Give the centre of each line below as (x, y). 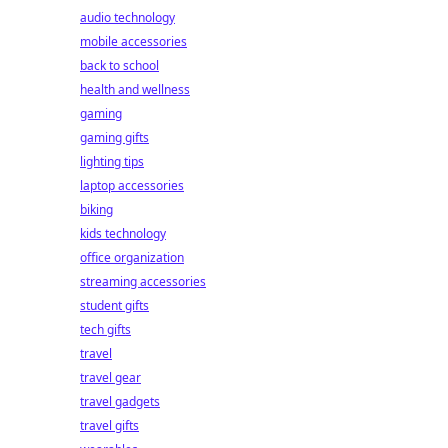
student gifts (114, 305)
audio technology (127, 17)
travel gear (110, 377)
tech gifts (105, 329)
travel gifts (109, 425)
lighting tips (112, 161)
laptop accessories (132, 185)
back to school (119, 65)
